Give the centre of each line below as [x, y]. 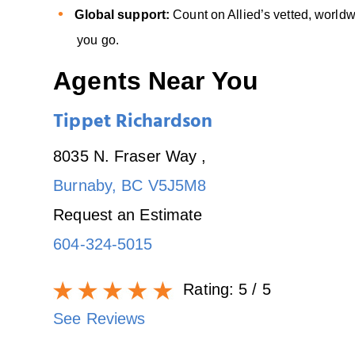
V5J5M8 [177, 185]
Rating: [209, 289]
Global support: [124, 14]
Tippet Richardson [133, 123]
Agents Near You [156, 80]
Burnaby [82, 185]
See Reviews [99, 318]
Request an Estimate [128, 214]
